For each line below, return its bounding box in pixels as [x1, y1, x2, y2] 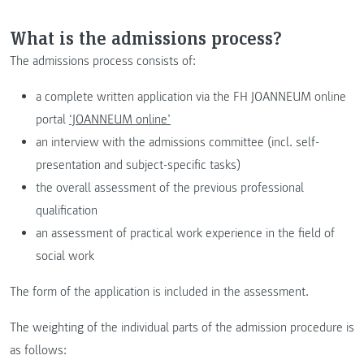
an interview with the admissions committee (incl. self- [36, 134, 319, 150]
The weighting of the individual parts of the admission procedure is [10, 319, 354, 336]
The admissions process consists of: [10, 53, 196, 69]
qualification [36, 202, 97, 219]
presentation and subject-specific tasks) [36, 157, 240, 173]
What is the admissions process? [10, 24, 282, 50]
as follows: [10, 342, 67, 358]
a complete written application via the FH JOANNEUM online [36, 89, 346, 105]
